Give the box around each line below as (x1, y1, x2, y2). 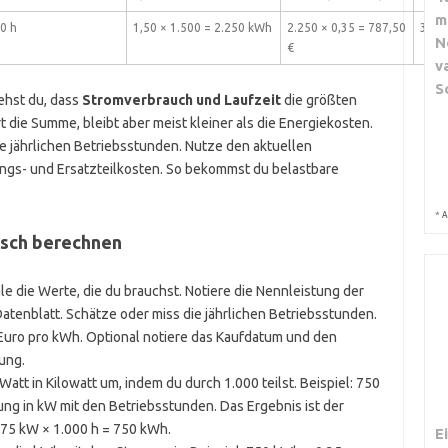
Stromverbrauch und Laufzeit (81, 92, 281, 108)
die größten (280, 92, 357, 108)
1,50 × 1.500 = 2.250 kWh (132, 21, 272, 34)
